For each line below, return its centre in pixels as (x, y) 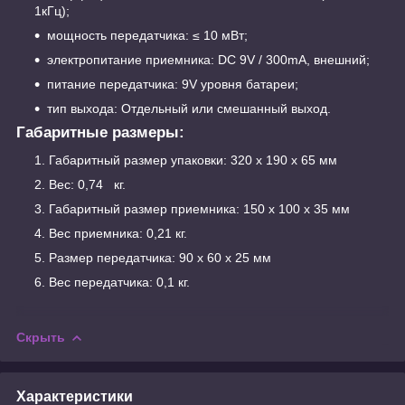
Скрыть (41, 337)
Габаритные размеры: (100, 132)
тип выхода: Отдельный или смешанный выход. (189, 108)
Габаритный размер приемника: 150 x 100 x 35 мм (199, 208)
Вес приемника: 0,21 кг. (118, 233)
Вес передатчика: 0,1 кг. (119, 282)
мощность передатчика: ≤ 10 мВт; (147, 35)
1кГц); (52, 10)
